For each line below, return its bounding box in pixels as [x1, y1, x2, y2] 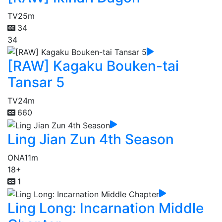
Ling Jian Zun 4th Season [7, 131, 174, 148]
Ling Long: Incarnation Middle [7, 199, 204, 217]
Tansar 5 [7, 74, 64, 91]
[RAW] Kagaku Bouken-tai [7, 57, 179, 75]
